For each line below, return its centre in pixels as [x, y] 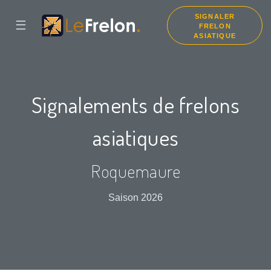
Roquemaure [135, 171]
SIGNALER [215, 16]
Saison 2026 [135, 198]
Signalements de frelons [135, 105]
